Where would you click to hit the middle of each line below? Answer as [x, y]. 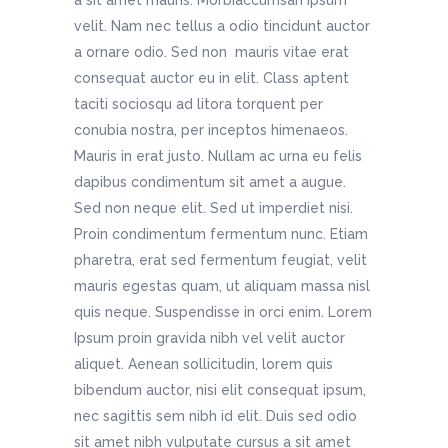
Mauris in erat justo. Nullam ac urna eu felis [218, 156]
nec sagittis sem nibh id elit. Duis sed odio [215, 416]
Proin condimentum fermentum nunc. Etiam [221, 234]
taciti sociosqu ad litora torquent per [198, 104]
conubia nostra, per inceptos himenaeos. [211, 130]
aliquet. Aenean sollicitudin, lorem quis [203, 364]
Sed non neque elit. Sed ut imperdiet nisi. [213, 208]
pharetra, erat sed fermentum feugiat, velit [220, 260]
